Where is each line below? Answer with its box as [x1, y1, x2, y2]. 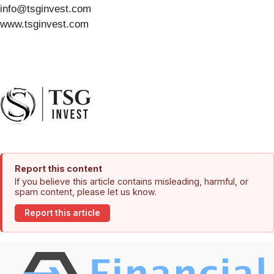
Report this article [24, 208, 100, 218]
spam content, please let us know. [15, 186, 157, 197]
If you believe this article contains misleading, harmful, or [15, 176, 248, 187]
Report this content [15, 163, 102, 174]
